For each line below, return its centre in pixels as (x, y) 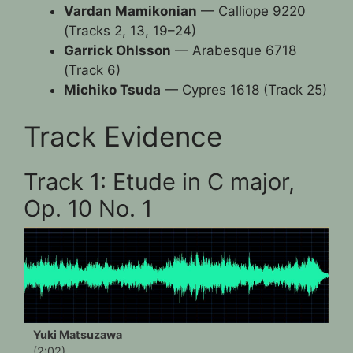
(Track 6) (92, 70)
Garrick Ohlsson (117, 50)
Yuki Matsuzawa (78, 334)
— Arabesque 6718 (234, 50)
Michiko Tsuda (112, 89)
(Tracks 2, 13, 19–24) (130, 30)
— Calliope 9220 (251, 11)
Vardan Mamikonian (130, 11)
